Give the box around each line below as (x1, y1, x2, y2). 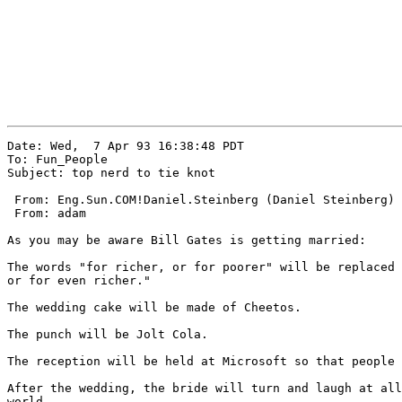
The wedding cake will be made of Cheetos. (7, 301, 301, 315)
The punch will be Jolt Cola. (7, 328, 208, 342)
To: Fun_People (7, 153, 108, 167)
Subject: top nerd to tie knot (7, 166, 215, 180)
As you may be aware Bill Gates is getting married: (7, 233, 366, 248)
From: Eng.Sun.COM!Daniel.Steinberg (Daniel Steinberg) (7, 193, 395, 207)
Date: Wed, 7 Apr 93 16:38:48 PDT (7, 139, 244, 153)
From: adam (7, 206, 86, 221)
